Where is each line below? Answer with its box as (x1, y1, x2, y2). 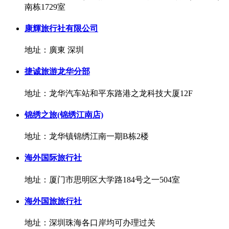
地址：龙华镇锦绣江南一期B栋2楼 (25, 132, 149, 141)
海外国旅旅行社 (25, 196, 82, 205)
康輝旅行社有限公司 (25, 24, 98, 33)
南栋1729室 (25, 2, 65, 11)
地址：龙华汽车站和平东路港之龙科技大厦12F (25, 88, 193, 98)
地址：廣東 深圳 (25, 45, 84, 55)
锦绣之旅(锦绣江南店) (25, 110, 103, 119)
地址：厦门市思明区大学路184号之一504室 (25, 175, 180, 184)
